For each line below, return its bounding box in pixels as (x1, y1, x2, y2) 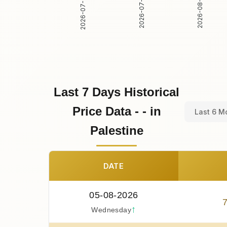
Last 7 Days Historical (54, 85, 179, 99)
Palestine (90, 124, 143, 138)
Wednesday (91, 206, 132, 214)
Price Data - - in (72, 104, 161, 119)
